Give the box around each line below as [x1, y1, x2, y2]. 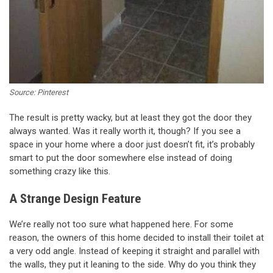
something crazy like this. [9, 165, 110, 177]
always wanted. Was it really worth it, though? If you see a [9, 125, 241, 136]
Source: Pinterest [9, 87, 68, 97]
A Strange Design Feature [9, 191, 141, 207]
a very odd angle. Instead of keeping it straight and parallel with [9, 245, 260, 257]
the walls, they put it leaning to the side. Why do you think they [9, 258, 256, 270]
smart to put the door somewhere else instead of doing [9, 152, 232, 163]
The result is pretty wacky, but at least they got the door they [9, 112, 252, 123]
